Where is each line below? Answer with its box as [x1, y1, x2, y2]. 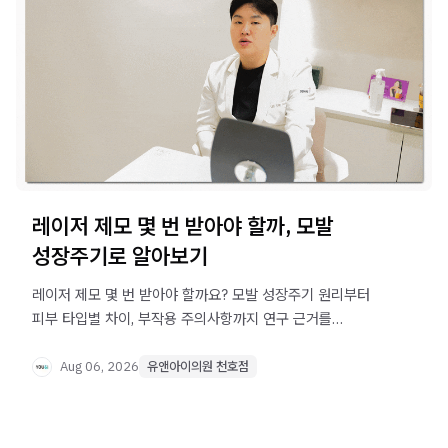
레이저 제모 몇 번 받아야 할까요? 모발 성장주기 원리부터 [32, 285, 370, 305]
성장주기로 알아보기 [32, 241, 208, 271]
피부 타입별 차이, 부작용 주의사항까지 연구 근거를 [32, 309, 332, 329]
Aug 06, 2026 [60, 357, 139, 375]
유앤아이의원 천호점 [147, 358, 249, 376]
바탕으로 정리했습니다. [32, 333, 169, 353]
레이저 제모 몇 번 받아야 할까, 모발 [32, 211, 334, 241]
